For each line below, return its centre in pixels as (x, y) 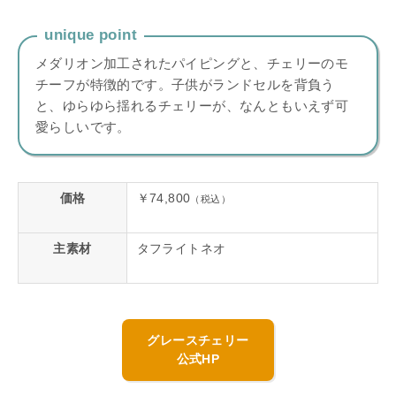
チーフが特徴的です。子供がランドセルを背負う (185, 85)
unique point (91, 35)
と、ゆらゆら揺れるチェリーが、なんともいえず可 (192, 106)
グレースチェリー (198, 341)
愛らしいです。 (83, 127)
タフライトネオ (181, 249)
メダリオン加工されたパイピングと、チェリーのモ (192, 64)
